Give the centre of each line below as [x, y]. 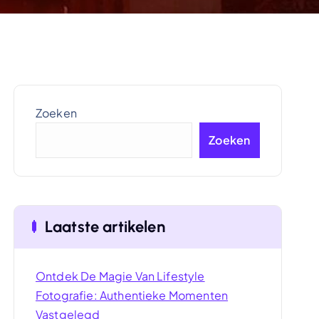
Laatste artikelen [105, 227]
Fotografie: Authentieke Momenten [132, 295]
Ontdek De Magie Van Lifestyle [120, 276]
